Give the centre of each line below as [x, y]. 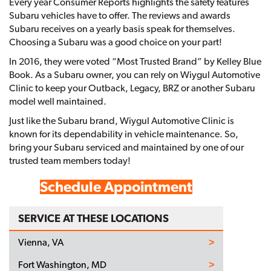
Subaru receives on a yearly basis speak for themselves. [122, 28]
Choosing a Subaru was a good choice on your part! [116, 42]
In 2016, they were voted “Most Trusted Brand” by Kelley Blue [135, 61]
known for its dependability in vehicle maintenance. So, [124, 134]
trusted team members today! [70, 160]
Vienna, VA [41, 242]
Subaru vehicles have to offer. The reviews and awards [120, 15]
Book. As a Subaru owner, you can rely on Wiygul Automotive [135, 74]
